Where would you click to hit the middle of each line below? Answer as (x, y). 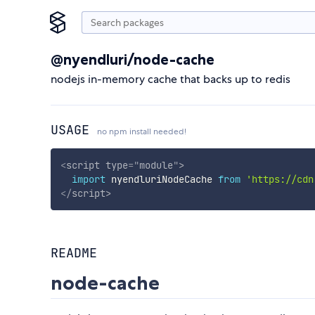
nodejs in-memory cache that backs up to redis (171, 79)
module (156, 165)
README (74, 253)
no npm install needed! (142, 131)
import (88, 179)
